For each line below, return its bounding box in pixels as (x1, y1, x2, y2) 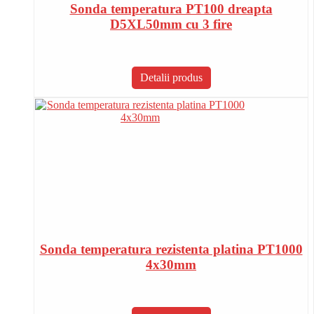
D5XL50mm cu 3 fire (110, 17, 232, 32)
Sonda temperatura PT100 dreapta (69, 1, 273, 17)
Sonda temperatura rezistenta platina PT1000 (39, 242, 303, 257)
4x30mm (146, 257, 196, 273)
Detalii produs (139, 71, 203, 84)
